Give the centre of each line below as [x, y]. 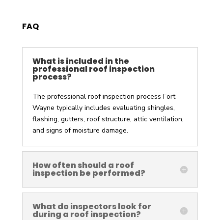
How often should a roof [83, 165]
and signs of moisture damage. [80, 130]
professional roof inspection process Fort [111, 96]
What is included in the [81, 61]
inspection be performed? [89, 173]
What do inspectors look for [92, 206]
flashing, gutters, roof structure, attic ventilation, [108, 119]
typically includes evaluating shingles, [114, 108]
